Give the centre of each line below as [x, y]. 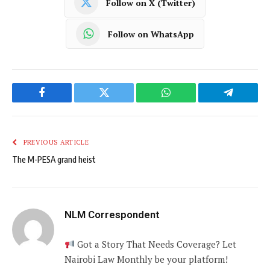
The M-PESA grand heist [54, 160]
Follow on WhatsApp [151, 34]
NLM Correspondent [112, 215]
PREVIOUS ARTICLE [55, 143]
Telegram [248, 102]
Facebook [62, 102]
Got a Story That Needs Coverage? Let [156, 244]
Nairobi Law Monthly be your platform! [146, 259]
